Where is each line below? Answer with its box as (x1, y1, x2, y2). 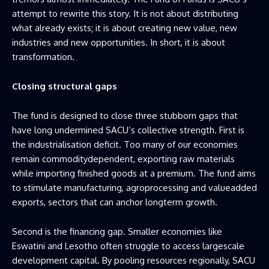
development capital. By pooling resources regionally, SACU (12, 254, 255, 266)
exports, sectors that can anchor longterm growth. (12, 196, 217, 208)
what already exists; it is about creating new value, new (12, 22, 237, 34)
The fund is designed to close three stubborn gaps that (12, 109, 238, 121)
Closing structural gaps (12, 80, 117, 92)
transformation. (12, 50, 74, 62)
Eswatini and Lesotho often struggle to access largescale (12, 240, 244, 252)
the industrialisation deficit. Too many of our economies (12, 138, 238, 150)
